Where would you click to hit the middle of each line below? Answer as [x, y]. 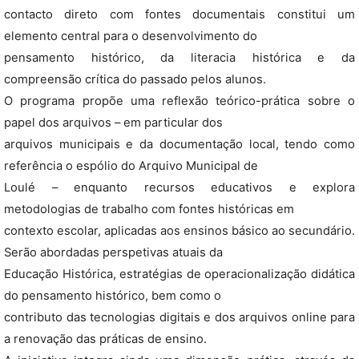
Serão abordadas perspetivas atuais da [113, 252]
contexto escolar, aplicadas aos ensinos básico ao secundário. [179, 231]
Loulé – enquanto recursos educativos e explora [179, 188]
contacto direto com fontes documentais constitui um [179, 14]
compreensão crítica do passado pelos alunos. [135, 79]
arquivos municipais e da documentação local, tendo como [179, 144]
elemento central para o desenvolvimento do [131, 36]
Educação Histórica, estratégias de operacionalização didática [179, 274]
